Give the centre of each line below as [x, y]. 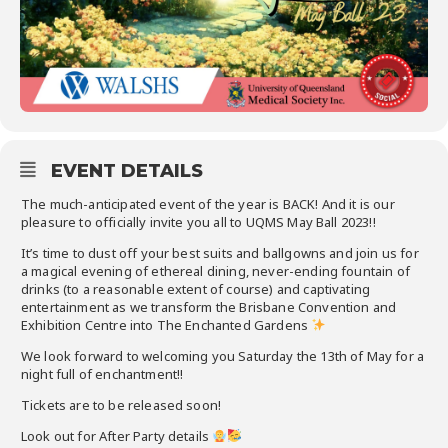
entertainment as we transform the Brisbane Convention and [209, 306]
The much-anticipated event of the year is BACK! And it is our [208, 203]
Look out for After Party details [117, 435]
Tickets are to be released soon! [121, 404]
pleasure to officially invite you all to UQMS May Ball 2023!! [198, 221]
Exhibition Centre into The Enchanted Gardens [166, 324]
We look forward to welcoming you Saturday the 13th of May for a [223, 355]
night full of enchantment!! [102, 373]
